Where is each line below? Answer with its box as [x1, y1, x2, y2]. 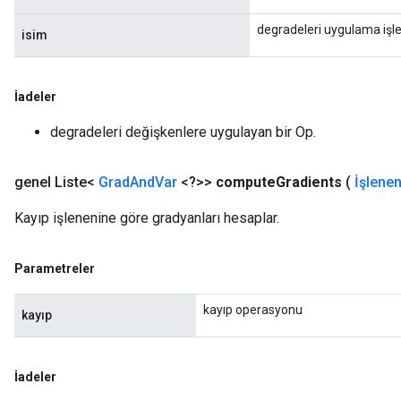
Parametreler [14, 261, 95, 276]
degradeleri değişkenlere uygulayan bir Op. [50, 124, 316, 141]
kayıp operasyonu [203, 303, 303, 317]
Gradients [276, 174, 342, 191]
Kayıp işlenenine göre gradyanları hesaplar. [14, 209, 279, 226]
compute [216, 174, 276, 191]
